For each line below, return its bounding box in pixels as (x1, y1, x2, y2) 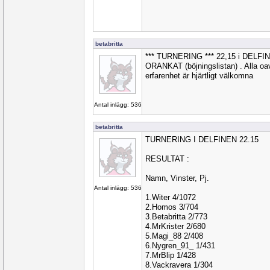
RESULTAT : (145, 154, 189, 163)
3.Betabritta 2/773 (145, 212, 207, 221)
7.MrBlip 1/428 (145, 251, 196, 260)
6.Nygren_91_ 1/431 (145, 241, 215, 250)
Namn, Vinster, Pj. (145, 174, 209, 183)
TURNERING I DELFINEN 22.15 (145, 135, 259, 144)
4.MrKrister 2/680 (145, 222, 206, 231)
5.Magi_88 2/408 (145, 231, 203, 240)
